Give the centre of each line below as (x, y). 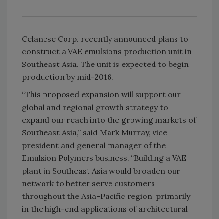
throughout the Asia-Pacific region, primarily (106, 196)
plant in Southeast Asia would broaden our (101, 171)
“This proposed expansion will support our (101, 95)
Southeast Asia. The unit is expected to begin (105, 64)
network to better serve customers (88, 184)
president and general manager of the (94, 145)
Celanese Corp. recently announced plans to (105, 39)
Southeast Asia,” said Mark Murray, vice (95, 133)
